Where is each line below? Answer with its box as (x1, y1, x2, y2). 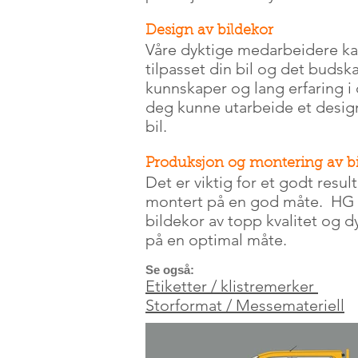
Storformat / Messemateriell (145, 296, 344, 315)
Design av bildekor (145, 24, 273, 38)
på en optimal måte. (145, 230, 287, 249)
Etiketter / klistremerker (145, 276, 318, 296)
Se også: (145, 263, 194, 276)
